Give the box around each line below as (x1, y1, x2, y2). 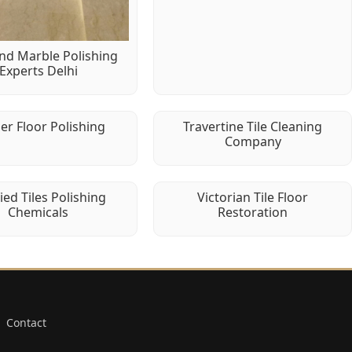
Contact (5, 315, 46, 331)
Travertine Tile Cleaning (183, 118, 323, 136)
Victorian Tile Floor (197, 189, 309, 207)
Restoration (218, 203, 288, 222)
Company (224, 133, 281, 151)
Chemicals (8, 203, 69, 222)
